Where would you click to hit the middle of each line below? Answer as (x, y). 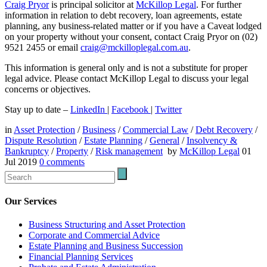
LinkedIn (89, 109)
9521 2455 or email (43, 47)
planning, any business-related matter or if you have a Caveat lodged (133, 26)
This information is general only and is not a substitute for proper (126, 67)
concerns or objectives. (48, 89)
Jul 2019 (22, 162)
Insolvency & (212, 140)
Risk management (129, 151)
